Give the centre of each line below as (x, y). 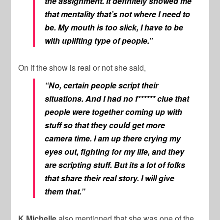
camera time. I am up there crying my (113, 138)
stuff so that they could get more (105, 125)
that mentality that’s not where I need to (118, 14)
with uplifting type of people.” (99, 40)
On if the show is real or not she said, (82, 67)
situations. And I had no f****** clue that (117, 98)
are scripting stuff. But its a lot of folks (115, 165)
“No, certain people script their (102, 85)
